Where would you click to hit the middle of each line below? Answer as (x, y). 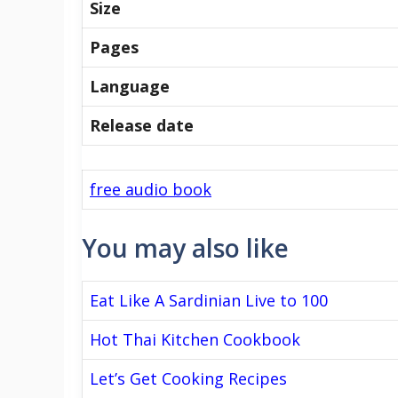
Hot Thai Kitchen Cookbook (195, 339)
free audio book (151, 189)
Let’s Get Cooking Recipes (188, 378)
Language (130, 86)
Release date (142, 125)
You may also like (185, 247)
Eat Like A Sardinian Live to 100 (209, 300)
